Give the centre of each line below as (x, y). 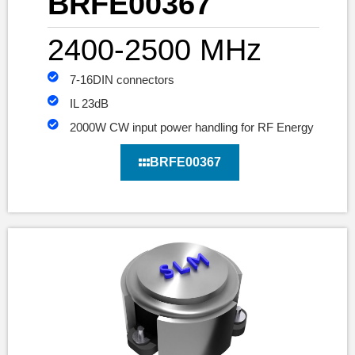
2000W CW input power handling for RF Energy (191, 128)
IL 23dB (89, 104)
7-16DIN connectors (122, 80)
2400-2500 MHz (155, 50)
